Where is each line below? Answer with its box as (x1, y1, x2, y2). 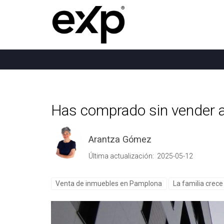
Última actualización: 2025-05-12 (88, 151, 193, 160)
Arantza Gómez (88, 133, 151, 144)
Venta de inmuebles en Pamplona (55, 179, 162, 187)
